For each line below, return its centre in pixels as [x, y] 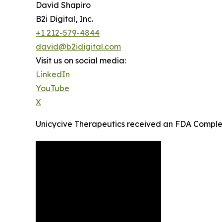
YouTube [53, 88]
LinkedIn [53, 75]
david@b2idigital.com [78, 47]
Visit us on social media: [81, 61]
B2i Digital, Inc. [64, 19]
